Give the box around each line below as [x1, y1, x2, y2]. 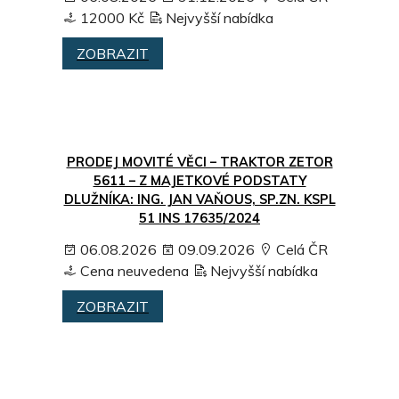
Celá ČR [273, 240, 328, 259]
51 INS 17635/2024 [139, 210, 260, 227]
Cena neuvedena [77, 262, 189, 281]
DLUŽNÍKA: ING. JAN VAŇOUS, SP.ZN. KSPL [63, 191, 336, 208]
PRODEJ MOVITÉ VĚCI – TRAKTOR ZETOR [66, 154, 333, 171]
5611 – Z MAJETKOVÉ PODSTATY [93, 173, 306, 190]
